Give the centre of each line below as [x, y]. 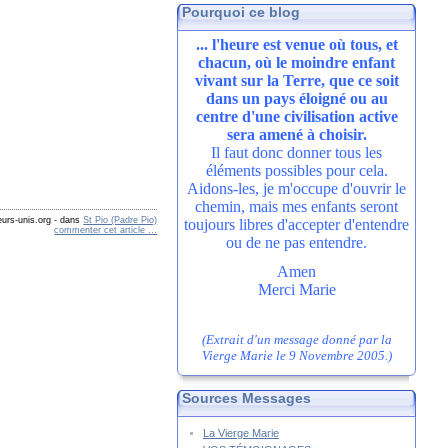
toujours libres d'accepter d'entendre [297, 224]
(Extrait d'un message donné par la [296, 339]
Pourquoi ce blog [240, 12]
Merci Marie [296, 289]
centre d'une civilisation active [296, 116]
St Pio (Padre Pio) [120, 220]
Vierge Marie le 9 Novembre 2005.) [296, 355]
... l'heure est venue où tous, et [296, 44]
